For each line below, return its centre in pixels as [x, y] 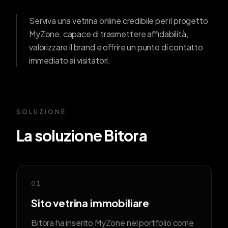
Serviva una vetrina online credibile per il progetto [119, 21]
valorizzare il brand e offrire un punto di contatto [116, 47]
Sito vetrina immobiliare [90, 203]
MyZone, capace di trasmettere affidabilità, [109, 34]
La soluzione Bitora [82, 136]
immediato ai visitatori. [70, 61]
